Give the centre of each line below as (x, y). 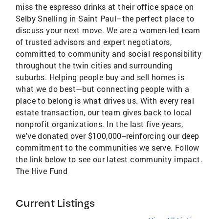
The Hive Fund (42, 171)
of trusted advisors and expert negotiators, (94, 42)
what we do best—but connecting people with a (103, 89)
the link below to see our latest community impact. (109, 159)
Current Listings (55, 203)
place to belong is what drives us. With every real (105, 100)
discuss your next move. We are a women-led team (108, 30)
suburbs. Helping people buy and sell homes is (100, 77)
